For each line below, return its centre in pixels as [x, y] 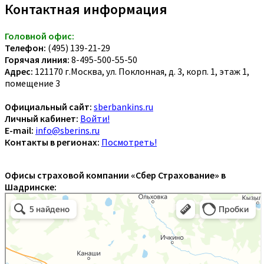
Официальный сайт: [48, 106]
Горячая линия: [37, 59]
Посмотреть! [129, 142]
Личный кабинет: [42, 118]
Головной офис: [39, 36]
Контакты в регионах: [52, 142]
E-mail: [19, 130]
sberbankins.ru [123, 106]
